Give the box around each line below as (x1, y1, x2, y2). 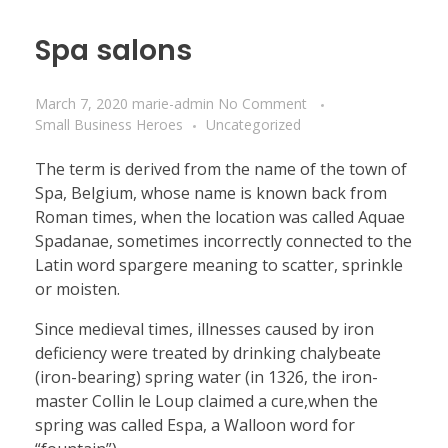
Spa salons (35, 31, 192, 71)
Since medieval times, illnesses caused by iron (35, 317, 374, 340)
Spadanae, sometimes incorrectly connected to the (35, 229, 412, 252)
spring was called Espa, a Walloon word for (35, 413, 355, 436)
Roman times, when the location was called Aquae (35, 205, 405, 228)
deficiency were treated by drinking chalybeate (35, 341, 381, 364)
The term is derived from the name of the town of (35, 157, 407, 180)
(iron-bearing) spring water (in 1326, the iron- (35, 365, 378, 388)
